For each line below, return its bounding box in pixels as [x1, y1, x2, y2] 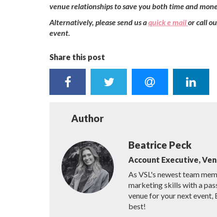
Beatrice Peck [128, 139, 191, 151]
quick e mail [148, 17, 188, 27]
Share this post [49, 52, 105, 62]
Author [71, 112, 104, 124]
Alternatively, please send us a [49, 17, 148, 27]
